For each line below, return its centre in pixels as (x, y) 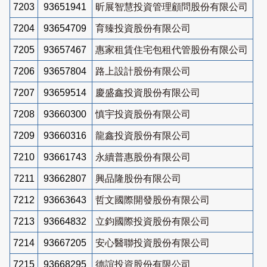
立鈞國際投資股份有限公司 (153, 221)
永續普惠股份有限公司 (143, 157)
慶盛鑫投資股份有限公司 (148, 92)
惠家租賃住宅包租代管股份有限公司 (172, 49)
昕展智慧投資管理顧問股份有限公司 (172, 7)
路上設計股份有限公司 (143, 71)
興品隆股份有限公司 (138, 178)
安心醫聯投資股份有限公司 (153, 243)
